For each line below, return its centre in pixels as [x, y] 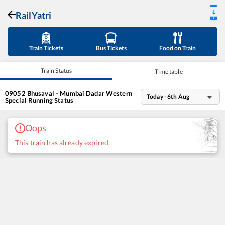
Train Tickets [46, 48]
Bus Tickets [111, 48]
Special [17, 100]
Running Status [51, 100]
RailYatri [34, 15]
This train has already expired [62, 142]
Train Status [56, 70]
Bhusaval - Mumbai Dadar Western [79, 93]
